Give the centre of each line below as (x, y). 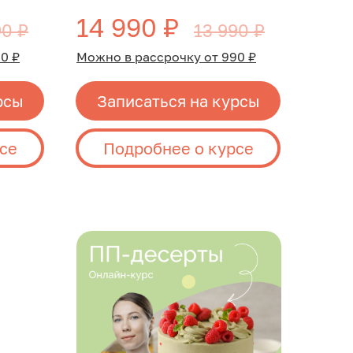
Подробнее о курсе (178, 148)
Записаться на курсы (178, 100)
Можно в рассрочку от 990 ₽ (166, 57)
